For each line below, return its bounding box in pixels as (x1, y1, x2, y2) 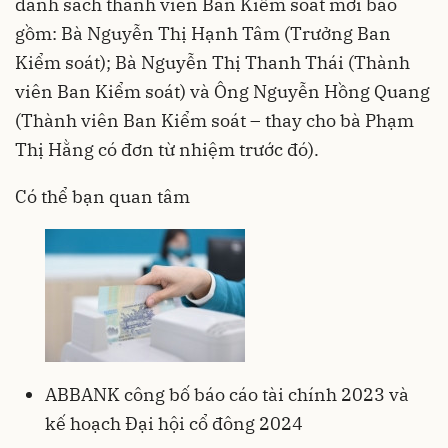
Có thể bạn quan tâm (15, 184, 190, 208)
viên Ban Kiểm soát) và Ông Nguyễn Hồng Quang (15, 79, 430, 103)
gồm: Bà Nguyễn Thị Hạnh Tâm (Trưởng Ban (15, 21, 391, 45)
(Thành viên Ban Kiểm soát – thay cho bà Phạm (15, 108, 414, 132)
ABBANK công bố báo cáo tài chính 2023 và (45, 382, 409, 406)
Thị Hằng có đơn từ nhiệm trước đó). (15, 137, 319, 161)
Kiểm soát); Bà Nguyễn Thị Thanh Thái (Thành (15, 50, 410, 74)
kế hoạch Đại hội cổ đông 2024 (45, 411, 303, 435)
